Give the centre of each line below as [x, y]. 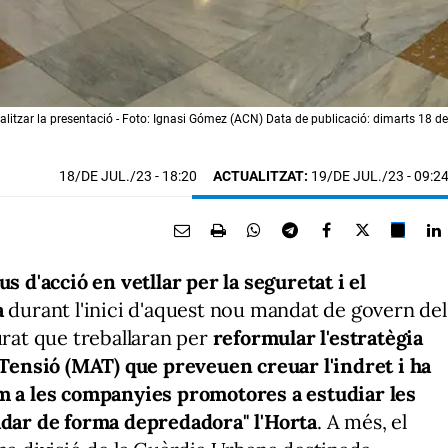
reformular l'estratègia [318, 337]
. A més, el [362, 421]
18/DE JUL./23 [107, 176]
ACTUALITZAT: [260, 176]
